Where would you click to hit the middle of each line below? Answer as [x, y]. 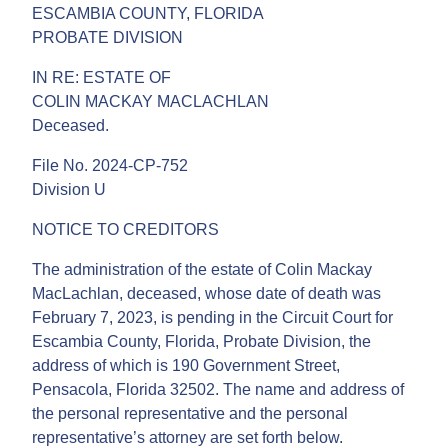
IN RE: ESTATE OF [101, 77]
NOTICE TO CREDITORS [125, 229]
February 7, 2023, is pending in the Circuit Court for [212, 317]
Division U [69, 189]
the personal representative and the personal [190, 413]
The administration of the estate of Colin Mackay [202, 269]
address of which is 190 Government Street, [186, 365]
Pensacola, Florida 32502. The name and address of [218, 389]
